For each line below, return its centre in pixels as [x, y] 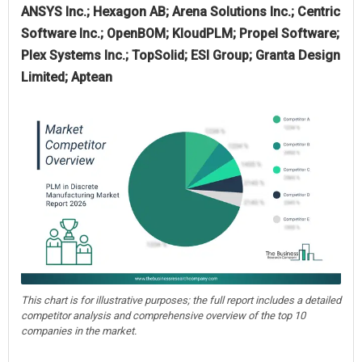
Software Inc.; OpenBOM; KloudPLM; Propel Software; [180, 33]
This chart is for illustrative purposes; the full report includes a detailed [181, 300]
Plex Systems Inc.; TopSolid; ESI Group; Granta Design [181, 55]
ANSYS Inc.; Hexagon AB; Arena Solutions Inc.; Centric [181, 11]
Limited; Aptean [67, 77]
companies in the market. [79, 330]
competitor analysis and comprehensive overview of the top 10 [163, 315]
